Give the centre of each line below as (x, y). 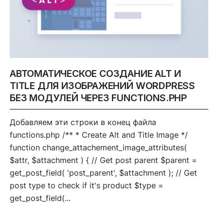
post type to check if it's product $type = (87, 185)
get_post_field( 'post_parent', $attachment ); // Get (103, 173)
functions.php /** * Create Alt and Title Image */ (99, 135)
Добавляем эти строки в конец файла (83, 122)
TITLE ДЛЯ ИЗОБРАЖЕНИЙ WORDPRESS (102, 85)
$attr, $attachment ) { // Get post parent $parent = (103, 160)
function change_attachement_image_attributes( (98, 147)
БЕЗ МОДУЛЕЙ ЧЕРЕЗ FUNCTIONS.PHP (98, 98)
